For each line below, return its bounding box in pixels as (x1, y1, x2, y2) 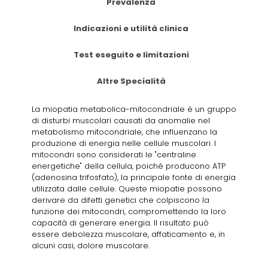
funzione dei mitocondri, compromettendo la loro (32, 206, 226, 218)
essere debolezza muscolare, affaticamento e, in (32, 229, 225, 240)
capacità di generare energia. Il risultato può (32, 217, 209, 229)
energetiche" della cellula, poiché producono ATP (32, 160, 226, 172)
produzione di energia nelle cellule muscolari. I (32, 138, 216, 150)
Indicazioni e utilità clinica (74, 23, 188, 35)
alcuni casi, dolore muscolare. (32, 240, 150, 252)
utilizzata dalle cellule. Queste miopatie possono (32, 183, 222, 195)
